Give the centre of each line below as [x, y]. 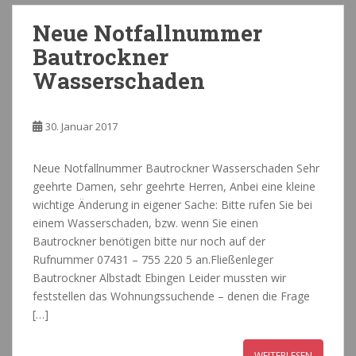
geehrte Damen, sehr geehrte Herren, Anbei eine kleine [174, 187]
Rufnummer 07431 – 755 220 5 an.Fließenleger [153, 260]
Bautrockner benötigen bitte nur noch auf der [149, 242]
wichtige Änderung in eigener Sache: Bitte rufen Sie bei [172, 205]
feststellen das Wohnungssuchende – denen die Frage [171, 296]
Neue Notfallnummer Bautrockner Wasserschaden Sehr [176, 168]
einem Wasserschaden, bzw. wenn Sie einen [145, 223]
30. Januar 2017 [81, 127]
